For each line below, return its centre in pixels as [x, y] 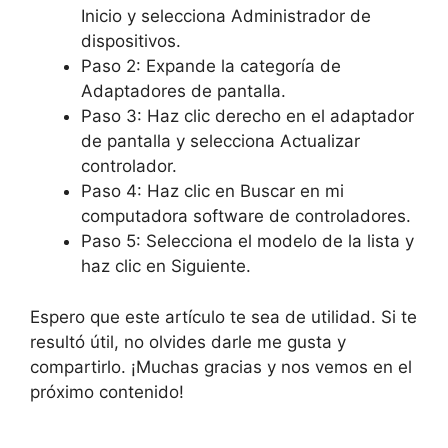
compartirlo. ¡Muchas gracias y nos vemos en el [221, 366]
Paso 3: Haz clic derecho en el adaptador [247, 116]
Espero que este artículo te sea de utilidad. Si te [223, 316]
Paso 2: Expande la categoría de [211, 66]
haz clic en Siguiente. [166, 266]
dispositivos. [131, 41]
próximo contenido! [107, 391]
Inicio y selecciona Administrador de [226, 16]
